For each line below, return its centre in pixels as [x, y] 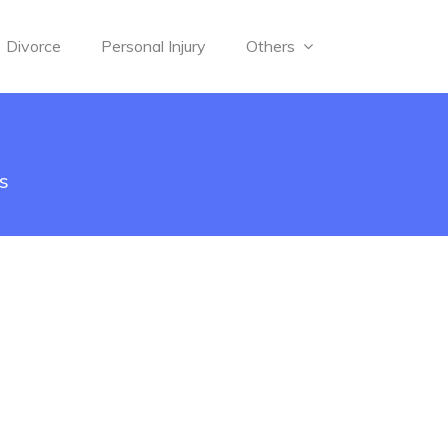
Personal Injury [153, 46]
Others [272, 46]
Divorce [33, 46]
